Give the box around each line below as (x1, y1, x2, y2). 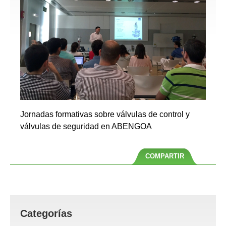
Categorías (20, 207, 72, 219)
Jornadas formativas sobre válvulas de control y (20, 109, 190, 119)
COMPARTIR (145, 152, 184, 160)
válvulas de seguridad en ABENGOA (20, 122, 152, 131)
